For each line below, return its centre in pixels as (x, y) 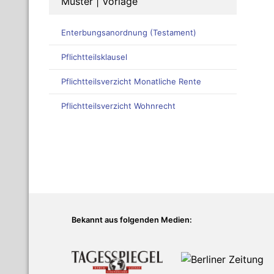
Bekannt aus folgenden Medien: (132, 220)
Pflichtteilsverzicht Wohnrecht (118, 106)
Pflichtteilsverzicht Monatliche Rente (131, 82)
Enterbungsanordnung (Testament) (129, 33)
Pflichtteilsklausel (94, 57)
